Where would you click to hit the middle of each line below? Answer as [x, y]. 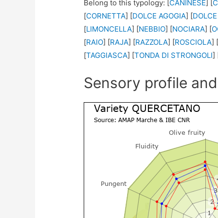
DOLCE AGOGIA [159, 16]
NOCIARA [189, 29]
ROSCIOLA [193, 42]
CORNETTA [106, 16]
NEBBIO [152, 29]
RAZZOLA [152, 42]
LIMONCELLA [109, 29]
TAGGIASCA [107, 55]
